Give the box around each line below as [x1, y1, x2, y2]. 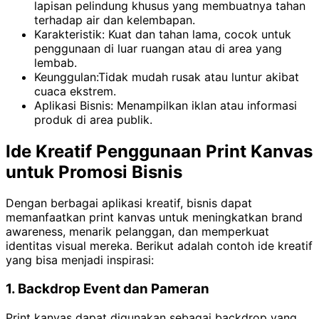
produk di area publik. [34, 112, 152, 127]
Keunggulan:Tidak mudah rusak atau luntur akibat [34, 69, 299, 84]
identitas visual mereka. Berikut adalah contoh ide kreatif [6, 239, 313, 253]
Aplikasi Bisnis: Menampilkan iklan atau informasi [34, 98, 297, 113]
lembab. [34, 55, 77, 70]
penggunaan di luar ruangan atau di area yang [34, 41, 282, 56]
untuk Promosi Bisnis [6, 161, 182, 182]
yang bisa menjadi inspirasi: [6, 253, 154, 268]
